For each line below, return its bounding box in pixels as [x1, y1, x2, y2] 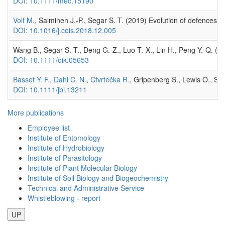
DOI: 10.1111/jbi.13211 [13, 84, 87, 94]
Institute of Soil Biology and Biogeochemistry [28, 172, 168, 183]
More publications [8, 107, 64, 118]
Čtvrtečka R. [90, 74, 130, 84]
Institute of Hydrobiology [28, 142, 104, 153]
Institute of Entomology [28, 132, 100, 143]
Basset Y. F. [13, 74, 50, 84]
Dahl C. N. [54, 74, 86, 84]
